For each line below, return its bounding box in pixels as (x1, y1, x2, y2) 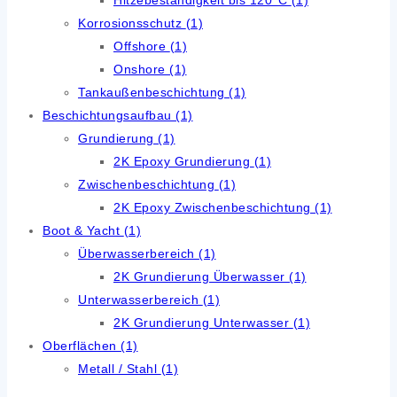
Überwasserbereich (78, 245, 198, 261)
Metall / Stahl (78, 361, 161, 376)
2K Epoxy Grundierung (113, 153, 254, 168)
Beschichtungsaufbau (43, 107, 175, 122)
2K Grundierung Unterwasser (113, 315, 293, 330)
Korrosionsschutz (78, 15, 186, 30)
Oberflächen (43, 338, 121, 353)
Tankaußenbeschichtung (78, 84, 229, 99)
